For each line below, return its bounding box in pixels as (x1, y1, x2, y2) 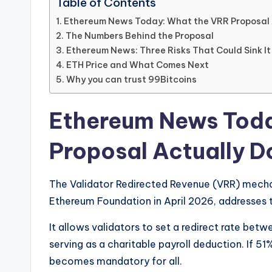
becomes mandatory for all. (49, 254, 182, 267)
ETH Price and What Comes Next (66, 59, 209, 70)
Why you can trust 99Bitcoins (66, 73, 197, 85)
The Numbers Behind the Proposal (65, 30, 214, 41)
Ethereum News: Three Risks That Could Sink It (66, 44, 271, 56)
